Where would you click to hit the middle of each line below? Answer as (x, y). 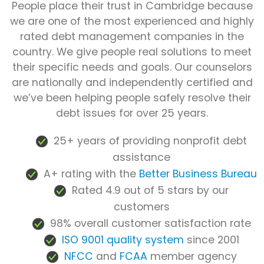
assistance (141, 158)
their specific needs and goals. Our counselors (132, 67)
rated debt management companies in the (132, 37)
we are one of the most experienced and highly (132, 22)
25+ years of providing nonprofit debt (147, 141)
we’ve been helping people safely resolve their (132, 98)
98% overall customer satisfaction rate (147, 224)
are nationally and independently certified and (132, 83)
